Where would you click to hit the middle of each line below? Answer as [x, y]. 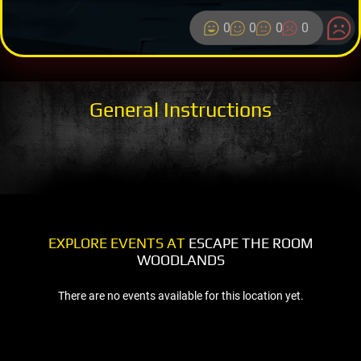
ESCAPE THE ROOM [249, 243]
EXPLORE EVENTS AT [116, 243]
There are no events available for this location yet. [180, 295]
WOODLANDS [180, 259]
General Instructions [180, 109]
